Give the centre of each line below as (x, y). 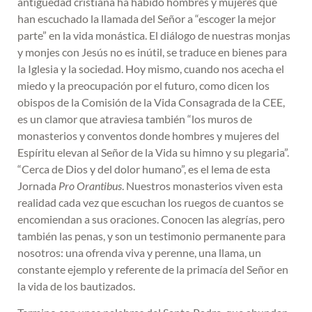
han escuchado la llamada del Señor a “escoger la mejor (147, 18)
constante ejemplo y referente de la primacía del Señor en (153, 269)
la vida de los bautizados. (76, 286)
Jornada (38, 185)
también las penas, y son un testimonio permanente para (151, 235)
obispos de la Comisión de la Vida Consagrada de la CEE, (151, 102)
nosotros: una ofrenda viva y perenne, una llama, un (139, 252)
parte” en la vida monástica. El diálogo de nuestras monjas (154, 35)
